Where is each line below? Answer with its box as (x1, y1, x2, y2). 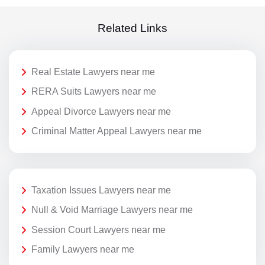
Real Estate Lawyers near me (31, 66, 155, 77)
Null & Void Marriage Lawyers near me (31, 205, 193, 215)
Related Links (98, 22, 167, 35)
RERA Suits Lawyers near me (31, 86, 156, 97)
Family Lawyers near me (31, 244, 134, 255)
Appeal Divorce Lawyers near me (31, 106, 171, 117)
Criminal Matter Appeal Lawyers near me (31, 126, 202, 137)
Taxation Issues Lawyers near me (31, 185, 171, 195)
